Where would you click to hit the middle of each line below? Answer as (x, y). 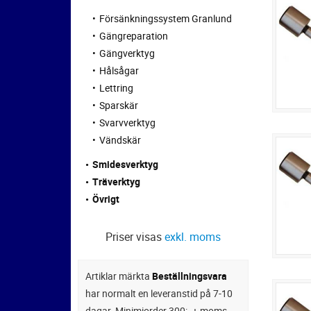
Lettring (116, 87)
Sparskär (119, 105)
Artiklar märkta (119, 276)
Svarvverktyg (127, 122)
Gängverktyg (127, 53)
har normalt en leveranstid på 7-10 (159, 293)
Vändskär (120, 140)
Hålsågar (119, 70)
